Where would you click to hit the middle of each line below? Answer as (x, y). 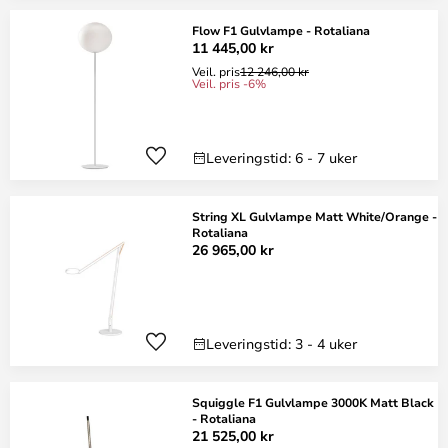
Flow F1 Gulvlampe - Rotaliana (281, 30)
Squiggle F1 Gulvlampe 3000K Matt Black (313, 402)
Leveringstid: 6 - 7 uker (281, 157)
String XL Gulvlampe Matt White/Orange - (314, 216)
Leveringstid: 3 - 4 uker (281, 343)
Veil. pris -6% (229, 83)
